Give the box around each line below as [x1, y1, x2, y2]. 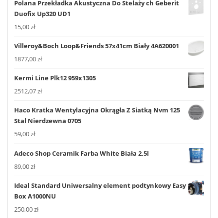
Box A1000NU [14, 191, 56, 200]
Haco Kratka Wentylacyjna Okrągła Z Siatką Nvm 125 [14, 106, 180, 115]
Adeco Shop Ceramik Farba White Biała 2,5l [14, 148, 149, 158]
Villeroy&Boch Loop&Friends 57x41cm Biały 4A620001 [14, 41, 179, 50]
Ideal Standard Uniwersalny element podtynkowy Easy [14, 181, 186, 190]
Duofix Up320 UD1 [14, 9, 71, 18]
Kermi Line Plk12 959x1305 [14, 73, 96, 83]
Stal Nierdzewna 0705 [14, 116, 81, 126]
